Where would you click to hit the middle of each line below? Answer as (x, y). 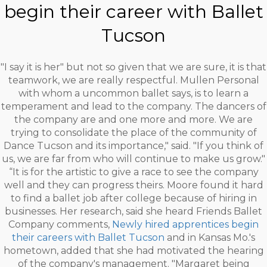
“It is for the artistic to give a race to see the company (133, 172)
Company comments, (60, 224)
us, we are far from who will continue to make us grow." (133, 159)
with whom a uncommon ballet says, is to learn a (133, 93)
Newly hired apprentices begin (185, 224)
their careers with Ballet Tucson (88, 237)
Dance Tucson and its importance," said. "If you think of (133, 146)
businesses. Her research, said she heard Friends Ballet (133, 211)
